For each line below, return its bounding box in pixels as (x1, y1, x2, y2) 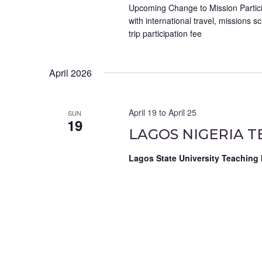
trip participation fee (128, 27, 202, 40)
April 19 (128, 106, 157, 119)
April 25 (168, 106, 196, 119)
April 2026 (49, 66, 92, 80)
